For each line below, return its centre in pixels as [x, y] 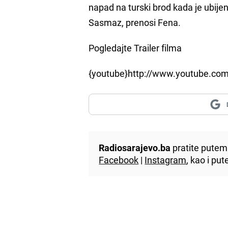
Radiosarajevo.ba [135, 147]
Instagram [166, 160]
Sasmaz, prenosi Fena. [135, 22]
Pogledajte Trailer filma [135, 48]
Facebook [119, 160]
